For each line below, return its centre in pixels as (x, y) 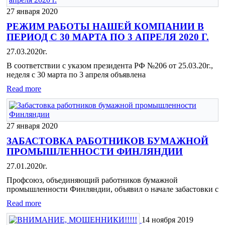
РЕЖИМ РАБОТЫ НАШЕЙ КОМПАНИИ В (105, 27)
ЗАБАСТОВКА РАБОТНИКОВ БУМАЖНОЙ (107, 141)
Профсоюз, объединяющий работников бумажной (92, 180)
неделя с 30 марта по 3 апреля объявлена (76, 75)
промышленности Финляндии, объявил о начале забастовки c (113, 189)
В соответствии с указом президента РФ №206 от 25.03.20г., (110, 66)
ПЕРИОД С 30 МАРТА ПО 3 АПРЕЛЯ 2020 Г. (108, 37)
